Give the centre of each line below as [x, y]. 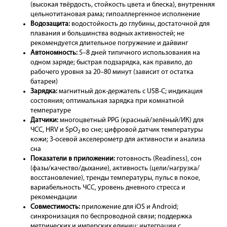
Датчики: [44, 121]
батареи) [44, 82]
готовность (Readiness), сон [158, 159]
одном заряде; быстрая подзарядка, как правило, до [111, 63]
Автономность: [54, 53]
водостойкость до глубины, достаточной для [140, 24]
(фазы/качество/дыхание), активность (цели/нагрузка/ [115, 169]
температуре [51, 111]
